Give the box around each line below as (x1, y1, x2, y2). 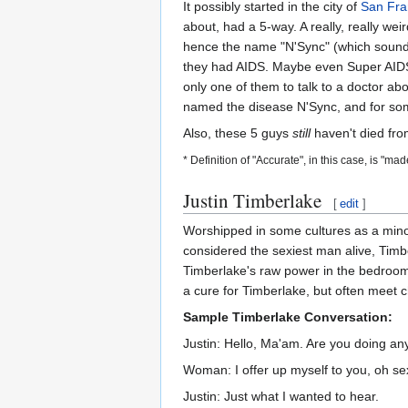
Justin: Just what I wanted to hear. (183, 389, 379, 404)
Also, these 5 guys (183, 126, 292, 141)
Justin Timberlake (183, 188, 321, 214)
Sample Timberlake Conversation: (183, 310, 393, 325)
